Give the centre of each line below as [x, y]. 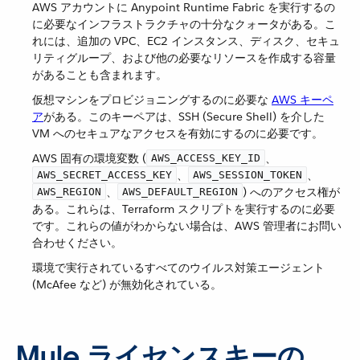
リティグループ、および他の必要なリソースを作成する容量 [184, 58]
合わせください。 [77, 243]
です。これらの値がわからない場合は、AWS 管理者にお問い [187, 226]
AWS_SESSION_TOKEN [247, 175]
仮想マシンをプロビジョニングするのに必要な [152, 100]
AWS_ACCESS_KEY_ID [206, 158]
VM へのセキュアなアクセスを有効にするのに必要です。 [178, 133]
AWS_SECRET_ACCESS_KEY [104, 175]
